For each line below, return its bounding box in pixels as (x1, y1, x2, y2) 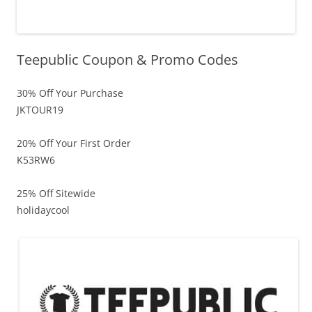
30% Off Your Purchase (17, 86, 123, 100)
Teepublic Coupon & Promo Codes (17, 49, 238, 69)
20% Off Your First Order (17, 136, 131, 150)
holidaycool (17, 203, 70, 217)
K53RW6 (17, 153, 55, 166)
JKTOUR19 (17, 102, 63, 116)
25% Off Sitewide (17, 186, 95, 200)
